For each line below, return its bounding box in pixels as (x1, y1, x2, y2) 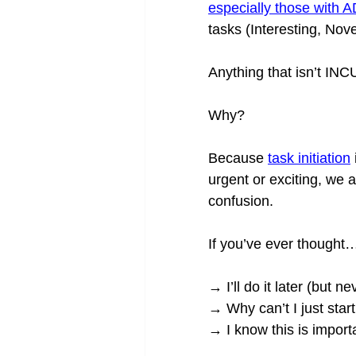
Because (208, 150, 268, 166)
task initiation (268, 150, 350, 166)
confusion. (208, 193, 273, 209)
